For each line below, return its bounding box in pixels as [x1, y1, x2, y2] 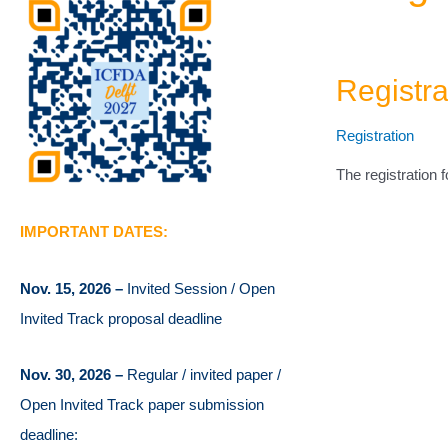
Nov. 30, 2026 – [20, 365, 127, 383]
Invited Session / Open [127, 279, 275, 297]
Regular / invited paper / [127, 365, 281, 383]
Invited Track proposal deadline [20, 309, 222, 327]
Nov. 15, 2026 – [20, 279, 127, 297]
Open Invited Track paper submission [20, 395, 264, 413]
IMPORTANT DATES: [20, 223, 168, 241]
